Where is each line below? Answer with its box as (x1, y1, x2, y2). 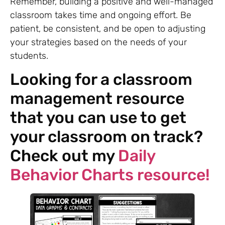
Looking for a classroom (10, 69, 192, 89)
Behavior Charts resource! (10, 165, 213, 184)
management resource (10, 88, 184, 108)
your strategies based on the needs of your (10, 36, 187, 48)
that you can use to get (10, 107, 186, 127)
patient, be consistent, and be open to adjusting (10, 23, 205, 34)
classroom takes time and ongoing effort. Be (10, 9, 191, 21)
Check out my (10, 146, 118, 165)
